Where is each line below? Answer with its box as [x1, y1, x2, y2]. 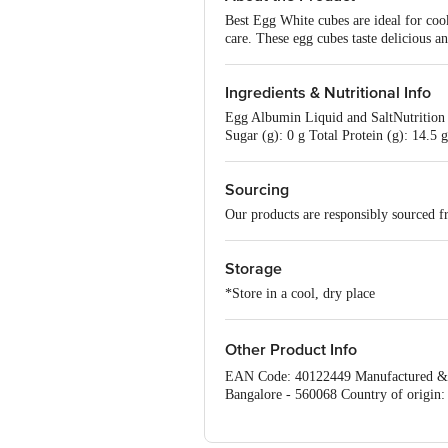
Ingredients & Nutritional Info [225, 83, 431, 103]
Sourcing [225, 180, 289, 200]
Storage [225, 259, 282, 279]
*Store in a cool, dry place [225, 286, 375, 301]
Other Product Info [225, 340, 357, 360]
